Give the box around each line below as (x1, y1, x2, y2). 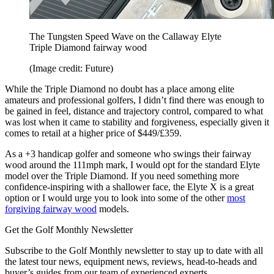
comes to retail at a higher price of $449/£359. (5, 127, 182, 138)
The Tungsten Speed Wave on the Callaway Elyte (29, 31, 221, 42)
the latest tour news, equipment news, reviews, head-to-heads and (5, 256, 257, 267)
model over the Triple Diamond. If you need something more (5, 170, 239, 181)
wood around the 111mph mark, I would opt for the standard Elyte (5, 159, 260, 170)
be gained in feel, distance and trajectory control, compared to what (5, 105, 263, 116)
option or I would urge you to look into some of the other (5, 192, 227, 203)
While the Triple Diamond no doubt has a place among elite (5, 83, 234, 94)
